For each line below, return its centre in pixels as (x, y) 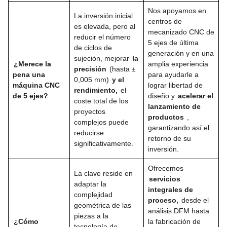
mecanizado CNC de (181, 32)
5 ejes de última (173, 42)
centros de (165, 21)
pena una (29, 74)
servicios (165, 179)
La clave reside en (103, 173)
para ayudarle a (173, 74)
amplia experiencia (178, 64)
